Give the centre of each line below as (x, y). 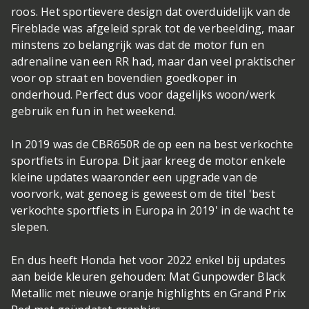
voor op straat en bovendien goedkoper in (124, 78)
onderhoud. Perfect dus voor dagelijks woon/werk (143, 94)
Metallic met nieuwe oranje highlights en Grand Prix (149, 293)
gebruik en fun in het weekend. (95, 111)
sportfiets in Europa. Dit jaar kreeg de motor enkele (149, 161)
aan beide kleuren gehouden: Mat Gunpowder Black (149, 277)
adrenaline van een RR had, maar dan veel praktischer (153, 61)
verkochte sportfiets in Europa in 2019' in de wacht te (152, 210)
